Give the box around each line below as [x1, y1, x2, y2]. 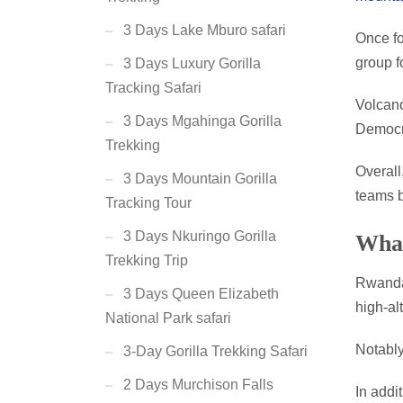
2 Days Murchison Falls [123, 377, 273, 392]
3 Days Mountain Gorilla [123, 171, 277, 186]
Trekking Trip [105, 253, 188, 268]
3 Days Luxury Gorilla [123, 56, 261, 71]
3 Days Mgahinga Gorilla [123, 113, 282, 129]
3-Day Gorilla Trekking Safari [123, 344, 308, 359]
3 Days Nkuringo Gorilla [123, 228, 276, 244]
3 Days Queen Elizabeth [123, 286, 279, 301]
